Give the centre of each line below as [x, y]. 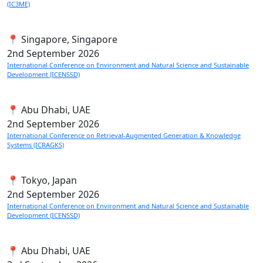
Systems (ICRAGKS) [36, 145]
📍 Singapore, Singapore [62, 39]
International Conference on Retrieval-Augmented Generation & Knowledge [124, 135]
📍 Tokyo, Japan [42, 180]
